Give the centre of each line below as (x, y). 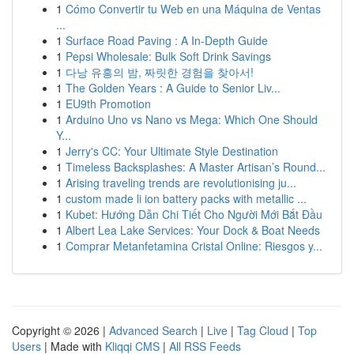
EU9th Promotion (108, 104)
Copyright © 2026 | (60, 330)
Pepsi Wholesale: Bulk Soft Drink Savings (168, 56)
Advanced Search (153, 330)
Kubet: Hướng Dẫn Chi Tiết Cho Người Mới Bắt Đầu (194, 214)
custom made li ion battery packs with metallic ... (186, 198)
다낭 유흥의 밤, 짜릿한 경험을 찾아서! (160, 72)
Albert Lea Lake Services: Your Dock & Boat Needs (193, 230)
